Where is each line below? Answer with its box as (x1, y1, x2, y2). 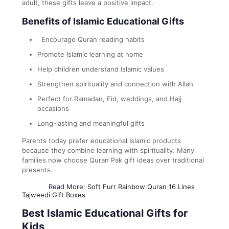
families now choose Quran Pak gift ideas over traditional (22, 155, 204, 164)
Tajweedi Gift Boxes (22, 190, 87, 199)
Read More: (22, 182, 87, 191)
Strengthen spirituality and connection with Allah (37, 79, 193, 88)
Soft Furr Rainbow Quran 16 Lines (87, 182, 195, 191)
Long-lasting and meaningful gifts (37, 119, 145, 127)
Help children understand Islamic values (37, 64, 164, 73)
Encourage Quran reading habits (37, 35, 145, 43)
